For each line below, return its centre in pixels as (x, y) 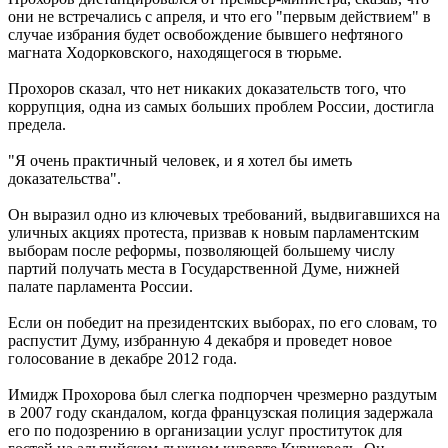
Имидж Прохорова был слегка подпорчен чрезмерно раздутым (222, 395)
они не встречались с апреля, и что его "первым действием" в (219, 17)
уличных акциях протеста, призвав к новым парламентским (213, 233)
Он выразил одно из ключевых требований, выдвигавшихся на (224, 215)
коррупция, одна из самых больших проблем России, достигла (221, 107)
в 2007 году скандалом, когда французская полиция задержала (220, 413)
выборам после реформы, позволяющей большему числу (201, 251)
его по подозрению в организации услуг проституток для (205, 431)
